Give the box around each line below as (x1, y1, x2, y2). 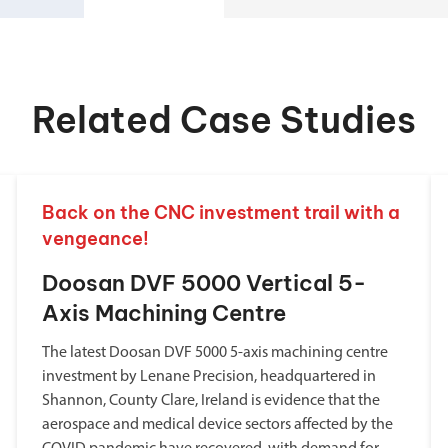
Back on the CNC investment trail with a (41, 201, 400, 224)
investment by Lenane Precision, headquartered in (41, 369, 376, 385)
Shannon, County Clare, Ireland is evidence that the (41, 393, 380, 409)
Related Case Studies (32, 97, 416, 143)
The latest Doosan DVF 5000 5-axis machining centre (41, 345, 388, 361)
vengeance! (41, 227, 149, 250)
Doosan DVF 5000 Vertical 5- (41, 269, 366, 297)
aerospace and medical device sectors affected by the (41, 417, 393, 433)
